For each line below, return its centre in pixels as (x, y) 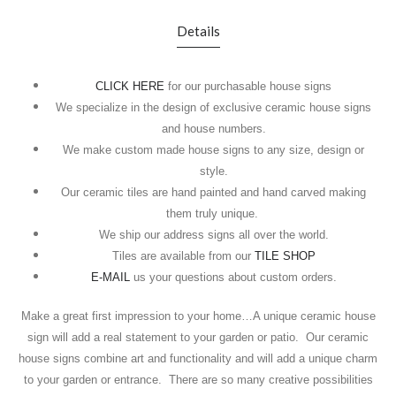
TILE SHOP (285, 255)
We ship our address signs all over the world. (213, 234)
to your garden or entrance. (96, 379)
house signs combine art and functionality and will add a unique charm (198, 358)
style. (213, 171)
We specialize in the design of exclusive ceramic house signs (213, 107)
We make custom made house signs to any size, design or (213, 149)
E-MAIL (112, 277)
